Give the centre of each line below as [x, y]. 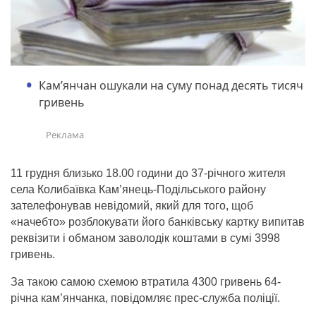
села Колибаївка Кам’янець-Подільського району [138, 190]
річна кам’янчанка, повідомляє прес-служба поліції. [145, 298]
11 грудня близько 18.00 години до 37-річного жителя [148, 174]
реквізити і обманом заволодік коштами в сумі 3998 [145, 238]
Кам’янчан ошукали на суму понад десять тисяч [171, 86]
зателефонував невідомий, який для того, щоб [132, 206]
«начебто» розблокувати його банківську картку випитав [158, 222]
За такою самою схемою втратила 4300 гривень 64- [146, 282]
